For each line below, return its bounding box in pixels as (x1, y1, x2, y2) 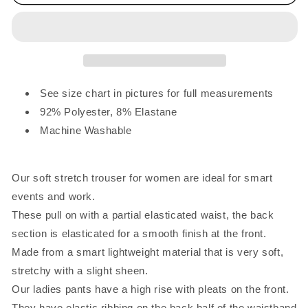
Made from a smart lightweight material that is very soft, (12, 246, 284, 258)
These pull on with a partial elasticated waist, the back (12, 209, 274, 221)
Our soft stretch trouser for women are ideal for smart (12, 172, 273, 184)
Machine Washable (40, 124, 132, 137)
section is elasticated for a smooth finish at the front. (12, 228, 267, 240)
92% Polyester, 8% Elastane (40, 106, 177, 118)
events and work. (12, 190, 96, 203)
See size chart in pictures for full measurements (40, 87, 274, 100)
